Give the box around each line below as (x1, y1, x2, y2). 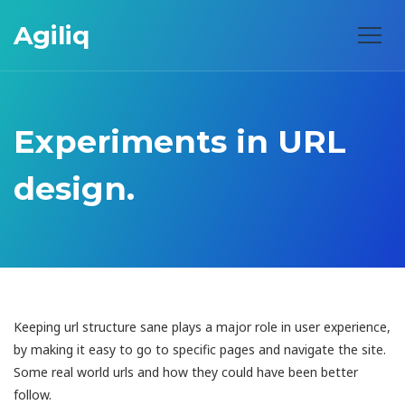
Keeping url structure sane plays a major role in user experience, (14, 317, 391, 335)
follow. (14, 385, 52, 403)
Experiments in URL (14, 122, 346, 162)
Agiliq (14, 20, 89, 51)
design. (14, 169, 135, 209)
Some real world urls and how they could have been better (14, 363, 358, 381)
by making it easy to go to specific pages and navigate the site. (14, 340, 386, 358)
